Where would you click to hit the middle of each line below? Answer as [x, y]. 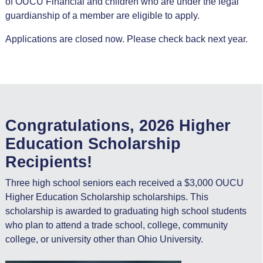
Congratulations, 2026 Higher [118, 126]
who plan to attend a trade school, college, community [116, 225]
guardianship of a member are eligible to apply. [102, 16]
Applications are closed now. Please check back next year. [126, 39]
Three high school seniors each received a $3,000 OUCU [124, 183]
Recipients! [48, 162]
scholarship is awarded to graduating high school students [126, 211]
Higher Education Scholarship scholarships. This [107, 197]
